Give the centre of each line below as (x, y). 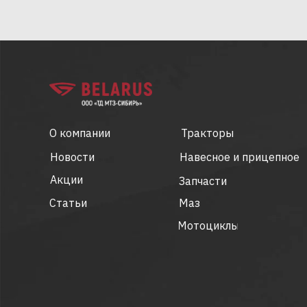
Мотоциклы (208, 225)
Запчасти (203, 181)
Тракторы (207, 133)
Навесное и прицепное (240, 157)
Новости (72, 157)
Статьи (68, 202)
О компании (80, 133)
